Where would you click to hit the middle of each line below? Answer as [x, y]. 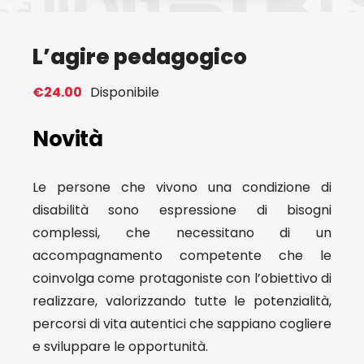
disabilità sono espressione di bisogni [182, 210]
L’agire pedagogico [139, 57]
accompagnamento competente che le [182, 256]
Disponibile [124, 92]
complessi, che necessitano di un [182, 233]
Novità [67, 139]
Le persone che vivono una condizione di [182, 187]
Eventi [336, 34]
